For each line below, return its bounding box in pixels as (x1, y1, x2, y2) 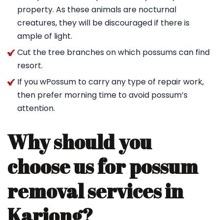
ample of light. (17, 30, 72, 42)
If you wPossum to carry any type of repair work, (17, 76, 204, 87)
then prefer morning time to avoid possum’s (17, 89, 188, 101)
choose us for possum (7, 153, 198, 180)
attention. (17, 103, 55, 114)
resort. (17, 60, 43, 71)
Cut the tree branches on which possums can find (17, 47, 210, 58)
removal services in (7, 178, 183, 204)
